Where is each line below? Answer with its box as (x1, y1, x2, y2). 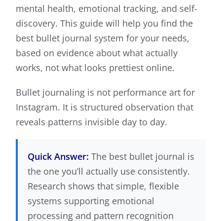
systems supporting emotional (28, 195, 154, 207)
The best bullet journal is (89, 150, 194, 163)
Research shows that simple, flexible (28, 180, 179, 192)
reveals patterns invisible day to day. (16, 116, 167, 128)
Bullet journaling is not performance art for (16, 86, 195, 99)
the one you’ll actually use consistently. (28, 165, 190, 178)
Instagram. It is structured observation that (16, 101, 193, 113)
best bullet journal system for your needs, (16, 32, 189, 44)
